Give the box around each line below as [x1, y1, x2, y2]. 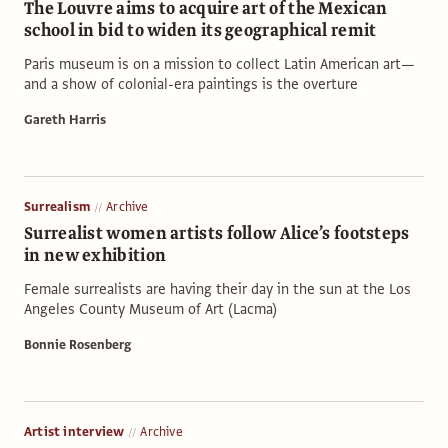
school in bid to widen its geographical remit [24, 17, 377, 43]
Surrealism [24, 197, 91, 216]
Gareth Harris [24, 110, 106, 129]
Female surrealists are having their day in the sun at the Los [24, 278, 411, 299]
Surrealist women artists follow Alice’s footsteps [24, 220, 410, 246]
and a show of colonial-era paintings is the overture [24, 73, 358, 94]
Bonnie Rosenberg [24, 335, 131, 354]
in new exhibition [24, 242, 167, 268]
